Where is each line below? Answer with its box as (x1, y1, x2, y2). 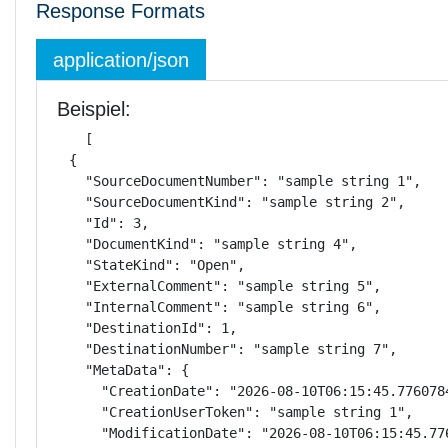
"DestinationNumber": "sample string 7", (53, 341, 397, 357)
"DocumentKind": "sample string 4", (53, 236, 357, 252)
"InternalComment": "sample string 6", (53, 299, 381, 315)
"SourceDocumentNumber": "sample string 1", (53, 173, 421, 189)
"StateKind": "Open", (53, 257, 245, 273)
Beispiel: (57, 98, 131, 120)
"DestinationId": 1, (53, 320, 237, 336)
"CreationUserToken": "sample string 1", (53, 404, 413, 420)
